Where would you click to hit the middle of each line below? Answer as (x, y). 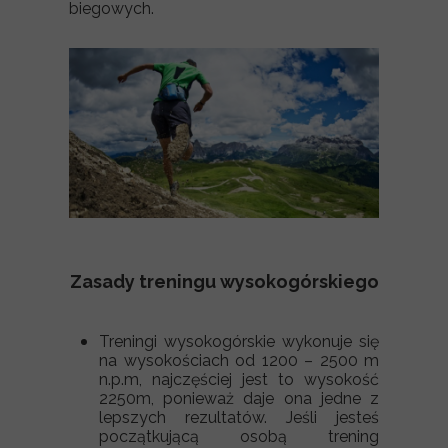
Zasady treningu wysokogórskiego (224, 281)
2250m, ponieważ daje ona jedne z (239, 398)
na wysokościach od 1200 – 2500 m (239, 360)
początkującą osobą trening (239, 436)
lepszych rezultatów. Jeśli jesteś (239, 417)
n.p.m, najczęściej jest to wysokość (239, 379)
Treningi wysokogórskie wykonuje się (239, 341)
